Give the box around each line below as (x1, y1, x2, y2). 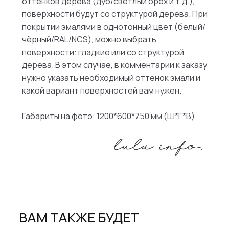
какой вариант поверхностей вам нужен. (21, 84, 181, 96)
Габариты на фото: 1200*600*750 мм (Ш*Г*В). (21, 110, 197, 122)
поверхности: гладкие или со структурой (21, 46, 184, 58)
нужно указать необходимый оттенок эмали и (21, 72, 200, 83)
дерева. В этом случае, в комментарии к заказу (21, 59, 207, 71)
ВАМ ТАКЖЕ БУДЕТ (18, 208, 139, 226)
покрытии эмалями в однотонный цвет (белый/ (21, 20, 205, 32)
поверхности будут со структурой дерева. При (21, 8, 208, 19)
